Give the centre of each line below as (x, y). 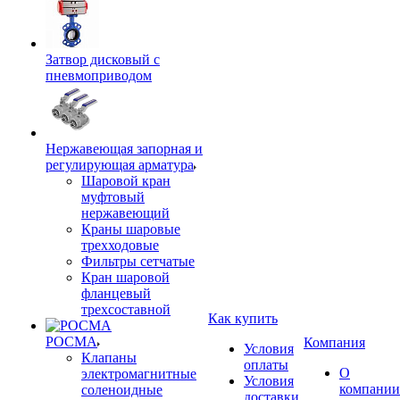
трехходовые (120, 245)
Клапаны (109, 358)
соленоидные (122, 390)
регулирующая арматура (120, 165)
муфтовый (113, 197)
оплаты (266, 365)
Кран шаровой (125, 277)
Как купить (243, 318)
